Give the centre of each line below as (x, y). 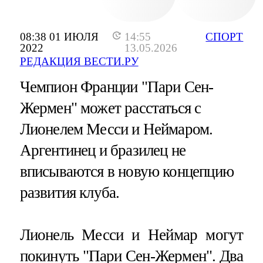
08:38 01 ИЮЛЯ (59, 36)
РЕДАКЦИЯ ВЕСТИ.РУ (79, 62)
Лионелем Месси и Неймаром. (116, 129)
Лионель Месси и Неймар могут (131, 235)
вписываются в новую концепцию (127, 172)
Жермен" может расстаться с (110, 108)
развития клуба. (70, 193)
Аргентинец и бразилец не (103, 151)
